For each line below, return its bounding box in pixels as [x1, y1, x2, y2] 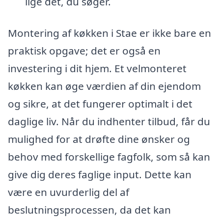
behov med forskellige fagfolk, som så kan [8, 149, 210, 164]
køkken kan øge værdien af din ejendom [8, 79, 201, 93]
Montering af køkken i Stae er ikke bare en [8, 26, 211, 40]
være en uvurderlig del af [8, 185, 129, 199]
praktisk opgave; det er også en [8, 43, 161, 57]
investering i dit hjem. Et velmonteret [8, 61, 187, 75]
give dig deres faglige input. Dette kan [8, 167, 192, 181]
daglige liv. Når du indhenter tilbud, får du [8, 114, 210, 128]
